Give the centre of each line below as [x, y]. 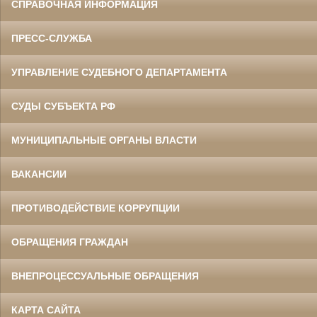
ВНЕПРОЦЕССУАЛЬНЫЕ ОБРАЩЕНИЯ [105, 276]
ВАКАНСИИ [39, 174]
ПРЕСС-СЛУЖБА [52, 39]
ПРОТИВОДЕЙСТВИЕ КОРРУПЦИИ [96, 208]
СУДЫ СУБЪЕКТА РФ [63, 106]
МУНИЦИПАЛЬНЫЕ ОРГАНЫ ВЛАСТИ [104, 140]
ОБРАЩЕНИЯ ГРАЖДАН [70, 242]
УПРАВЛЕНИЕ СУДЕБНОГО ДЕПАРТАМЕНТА [119, 73]
